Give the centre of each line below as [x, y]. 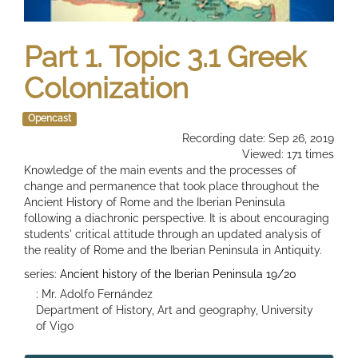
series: [42, 274]
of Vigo [55, 326]
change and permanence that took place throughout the [171, 186]
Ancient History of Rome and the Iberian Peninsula [155, 202]
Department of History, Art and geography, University [175, 310]
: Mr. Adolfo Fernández [94, 294]
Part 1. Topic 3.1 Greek [165, 56]
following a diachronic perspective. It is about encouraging [177, 218]
